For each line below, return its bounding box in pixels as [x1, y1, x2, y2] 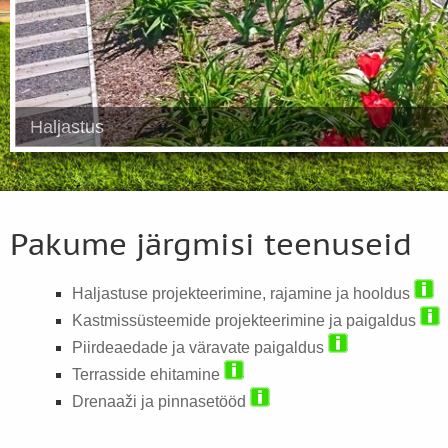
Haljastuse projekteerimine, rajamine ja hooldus [71, 285, 414, 302]
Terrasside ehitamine [71, 366, 224, 383]
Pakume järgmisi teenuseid [10, 228, 412, 263]
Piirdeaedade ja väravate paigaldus [71, 339, 328, 356]
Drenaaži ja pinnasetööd [71, 393, 250, 410]
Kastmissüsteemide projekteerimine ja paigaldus [71, 312, 420, 329]
